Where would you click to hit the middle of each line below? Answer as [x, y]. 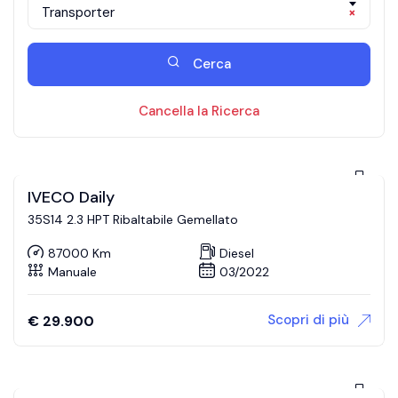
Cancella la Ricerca [199, 111]
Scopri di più [308, 320]
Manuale [72, 271]
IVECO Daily [71, 198]
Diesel [237, 253]
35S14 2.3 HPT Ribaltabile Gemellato [133, 220]
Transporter [78, 13]
